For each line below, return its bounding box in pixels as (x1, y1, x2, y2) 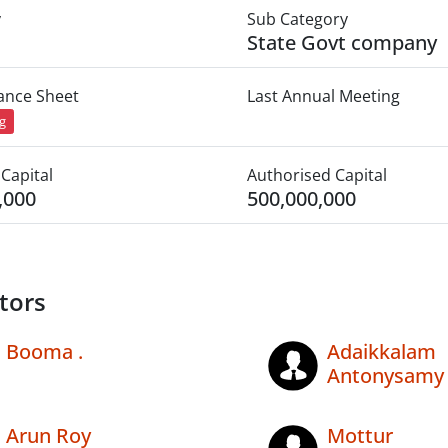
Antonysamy (326, 362, 444, 390)
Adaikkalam (326, 338, 436, 366)
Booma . (6, 338, 83, 366)
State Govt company (246, 29, 437, 56)
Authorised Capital (246, 164, 387, 187)
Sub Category (246, 8, 348, 30)
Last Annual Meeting (246, 85, 400, 107)
